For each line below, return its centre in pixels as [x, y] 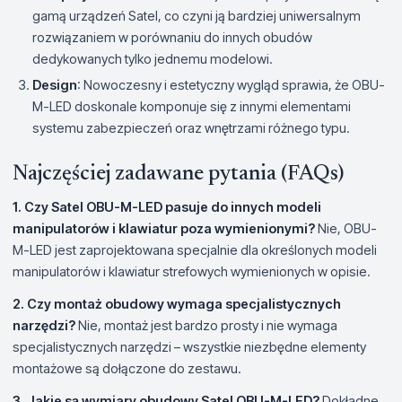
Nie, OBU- [346, 228]
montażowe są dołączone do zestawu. [127, 368]
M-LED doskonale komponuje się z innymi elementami [192, 106]
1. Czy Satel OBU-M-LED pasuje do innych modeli [167, 206]
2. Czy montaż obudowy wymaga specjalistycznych [177, 303]
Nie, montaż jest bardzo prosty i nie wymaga [206, 325]
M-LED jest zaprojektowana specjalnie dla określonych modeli [195, 249]
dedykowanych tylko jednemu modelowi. [153, 58]
